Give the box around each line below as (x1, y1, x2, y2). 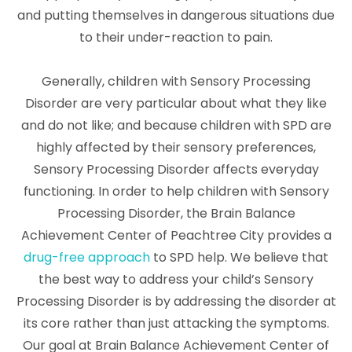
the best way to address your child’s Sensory (38, 269, 313, 288)
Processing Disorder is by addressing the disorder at (16, 291, 336, 310)
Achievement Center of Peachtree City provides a (20, 225, 332, 244)
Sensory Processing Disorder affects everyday (33, 159, 319, 178)
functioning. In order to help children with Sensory (23, 181, 329, 200)
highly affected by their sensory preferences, (36, 137, 316, 156)
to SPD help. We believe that (150, 247, 328, 266)
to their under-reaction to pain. (79, 27, 273, 46)
